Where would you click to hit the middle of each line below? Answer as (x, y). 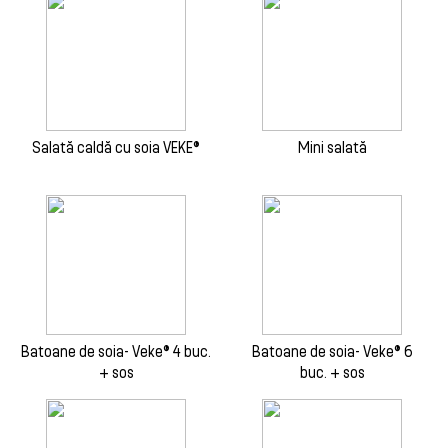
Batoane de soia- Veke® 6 (332, 351)
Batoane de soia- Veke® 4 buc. (116, 351)
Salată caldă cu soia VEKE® (116, 147)
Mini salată (332, 147)
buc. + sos (332, 372)
